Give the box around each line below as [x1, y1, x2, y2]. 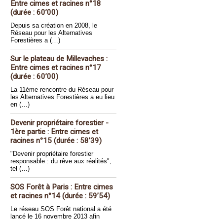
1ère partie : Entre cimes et [10, 127, 98, 136]
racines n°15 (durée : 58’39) [10, 136, 102, 145]
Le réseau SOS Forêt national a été [10, 205, 111, 213]
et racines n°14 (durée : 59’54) [10, 191, 110, 200]
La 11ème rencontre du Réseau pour [10, 86, 113, 93]
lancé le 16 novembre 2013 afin [10, 213, 100, 220]
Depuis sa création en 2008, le [10, 22, 97, 29]
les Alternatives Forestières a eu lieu [10, 93, 114, 101]
